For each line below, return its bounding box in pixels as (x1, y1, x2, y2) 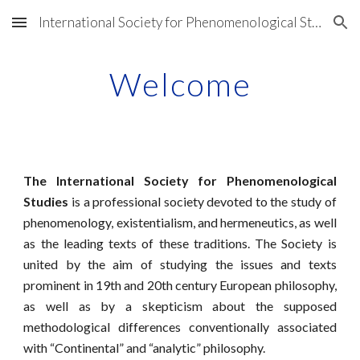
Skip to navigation (247, 22, 347, 37)
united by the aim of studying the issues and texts (23, 256, 337, 272)
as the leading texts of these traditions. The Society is (23, 235, 337, 251)
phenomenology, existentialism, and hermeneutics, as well (23, 215, 337, 230)
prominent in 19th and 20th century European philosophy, (23, 277, 337, 292)
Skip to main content (13, 22, 127, 37)
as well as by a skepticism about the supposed (23, 298, 337, 313)
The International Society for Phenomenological (23, 173, 337, 188)
